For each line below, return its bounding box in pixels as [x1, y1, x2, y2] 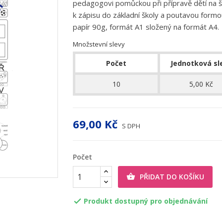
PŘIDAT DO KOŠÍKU [140, 172, 205, 181]
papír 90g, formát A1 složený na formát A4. [72, 22, 221, 32]
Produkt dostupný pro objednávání [83, 196, 208, 206]
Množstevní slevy [72, 40, 125, 49]
